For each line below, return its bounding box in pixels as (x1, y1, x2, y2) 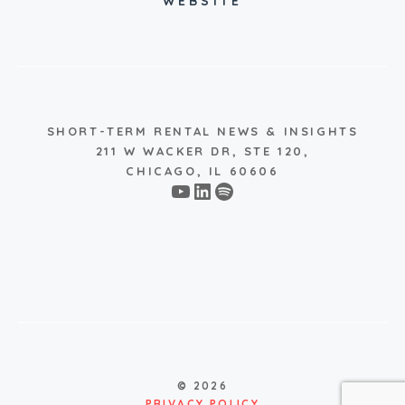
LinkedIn (191, 176, 276, 204)
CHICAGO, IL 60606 (126, 164, 279, 179)
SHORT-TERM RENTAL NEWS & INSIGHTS (46, 124, 359, 139)
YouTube (169, 176, 254, 204)
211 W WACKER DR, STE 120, (95, 144, 310, 159)
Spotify (212, 176, 285, 204)
